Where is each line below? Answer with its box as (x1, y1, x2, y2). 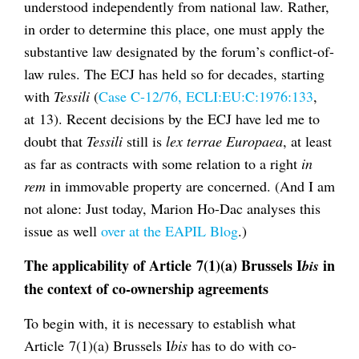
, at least (283, 131, 332, 151)
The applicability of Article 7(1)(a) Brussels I (24, 254, 302, 276)
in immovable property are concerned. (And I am (46, 175, 335, 196)
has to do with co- (192, 336, 296, 356)
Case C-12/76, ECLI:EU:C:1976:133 (99, 86, 313, 106)
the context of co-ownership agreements (24, 277, 268, 299)
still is (123, 131, 166, 151)
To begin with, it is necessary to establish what (24, 313, 296, 333)
